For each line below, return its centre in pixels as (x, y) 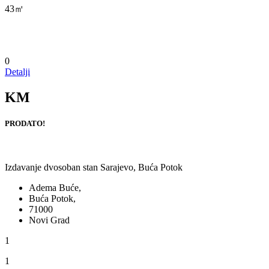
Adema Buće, (55, 188)
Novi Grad (49, 220)
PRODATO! (25, 124)
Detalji (17, 71)
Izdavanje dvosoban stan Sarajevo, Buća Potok (94, 168)
